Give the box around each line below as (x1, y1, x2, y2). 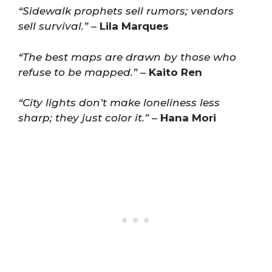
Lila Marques (100, 20, 169, 32)
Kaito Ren (149, 66, 202, 78)
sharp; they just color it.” (18, 112, 149, 124)
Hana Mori (160, 112, 216, 124)
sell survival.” (18, 20, 88, 32)
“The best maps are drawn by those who (18, 50, 236, 63)
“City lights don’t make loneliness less (18, 97, 220, 109)
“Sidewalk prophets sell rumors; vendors (18, 5, 234, 17)
